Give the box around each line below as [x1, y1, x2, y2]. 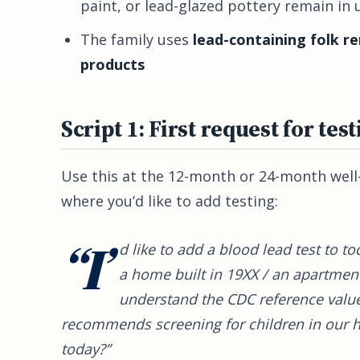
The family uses [80, 30, 193, 50]
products [80, 55, 145, 75]
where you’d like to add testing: [61, 191, 278, 211]
